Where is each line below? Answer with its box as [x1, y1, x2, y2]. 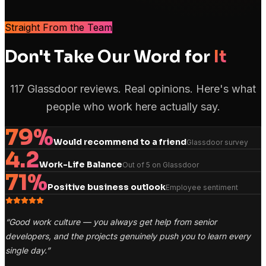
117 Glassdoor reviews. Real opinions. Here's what [10, 83, 256, 96]
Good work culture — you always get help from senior [9, 217, 217, 227]
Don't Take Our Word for [5, 46, 210, 67]
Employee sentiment [166, 183, 238, 192]
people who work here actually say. [46, 100, 220, 113]
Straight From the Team [5, 21, 112, 33]
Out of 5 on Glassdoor [122, 160, 199, 170]
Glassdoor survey [186, 138, 248, 147]
